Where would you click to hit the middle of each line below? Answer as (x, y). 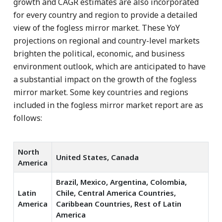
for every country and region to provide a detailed (105, 15)
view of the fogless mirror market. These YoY (97, 28)
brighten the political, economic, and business (99, 53)
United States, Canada (97, 157)
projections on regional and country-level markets (107, 40)
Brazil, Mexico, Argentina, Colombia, (121, 182)
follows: (28, 118)
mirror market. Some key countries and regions (101, 92)
